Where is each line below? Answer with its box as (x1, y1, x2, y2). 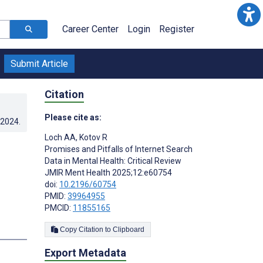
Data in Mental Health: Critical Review (45, 156, 181, 166)
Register (159, 23, 194, 35)
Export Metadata (45, 246, 126, 259)
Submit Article (11, 58, 68, 69)
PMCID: (45, 203, 73, 213)
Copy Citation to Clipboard (113, 225, 144, 234)
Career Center (62, 23, 119, 35)
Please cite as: (45, 112, 102, 122)
